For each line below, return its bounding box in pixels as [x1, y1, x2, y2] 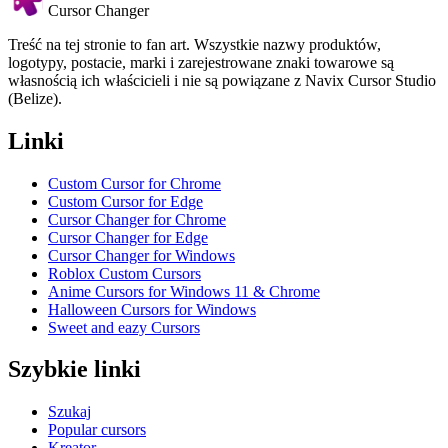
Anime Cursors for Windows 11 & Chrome [48, 282, 320, 300]
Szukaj [48, 403, 91, 421]
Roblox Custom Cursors [48, 264, 201, 282]
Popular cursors [48, 421, 146, 439]
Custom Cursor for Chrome [48, 174, 221, 192]
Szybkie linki [8, 356, 141, 383]
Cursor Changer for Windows [48, 246, 235, 264]
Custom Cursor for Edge [48, 192, 203, 210]
